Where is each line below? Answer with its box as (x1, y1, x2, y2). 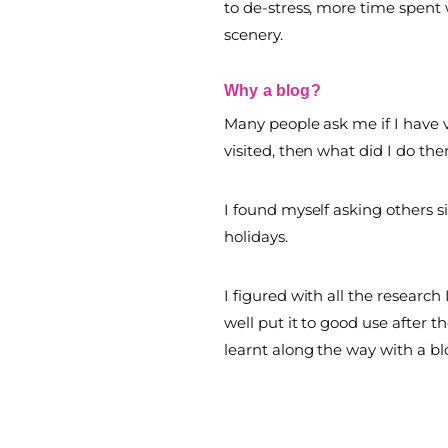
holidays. (224, 227, 288, 247)
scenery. (224, 25, 283, 45)
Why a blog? (224, 82, 321, 100)
